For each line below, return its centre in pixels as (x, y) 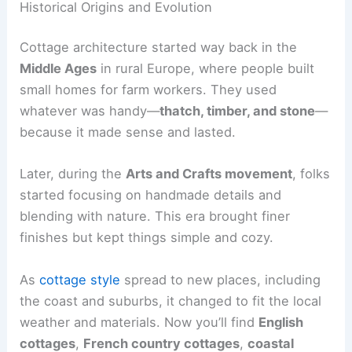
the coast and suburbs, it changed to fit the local (171, 301)
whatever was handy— (90, 111)
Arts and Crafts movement (209, 174)
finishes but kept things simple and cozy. (147, 238)
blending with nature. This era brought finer (155, 216)
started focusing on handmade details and (151, 195)
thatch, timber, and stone (238, 111)
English (281, 322)
